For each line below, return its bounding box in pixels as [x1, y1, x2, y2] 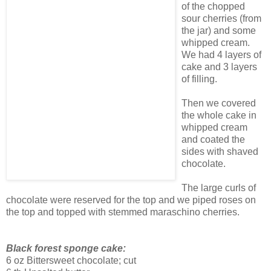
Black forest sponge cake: [6, 243, 126, 254]
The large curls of [181, 183, 256, 194]
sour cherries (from [181, 13, 261, 24]
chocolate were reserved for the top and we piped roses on [6, 195, 256, 206]
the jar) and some [181, 25, 256, 36]
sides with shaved [181, 146, 258, 157]
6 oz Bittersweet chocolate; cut [6, 255, 136, 266]
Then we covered [181, 98, 256, 109]
